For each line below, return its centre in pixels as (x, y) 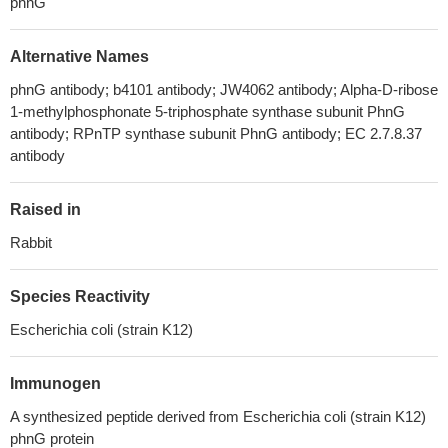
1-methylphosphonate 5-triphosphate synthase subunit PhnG (207, 111)
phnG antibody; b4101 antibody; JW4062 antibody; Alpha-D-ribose (224, 89)
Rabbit (31, 242)
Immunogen (55, 383)
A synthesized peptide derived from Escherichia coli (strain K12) (218, 416)
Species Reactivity (80, 296)
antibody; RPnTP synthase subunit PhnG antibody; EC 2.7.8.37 (216, 133)
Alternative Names (79, 56)
